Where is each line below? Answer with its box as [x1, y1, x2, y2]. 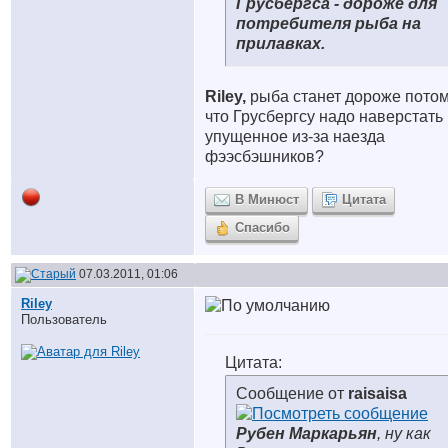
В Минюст [235, 192, 299, 207]
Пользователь [21, 312, 107, 327]
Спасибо [235, 220, 290, 235]
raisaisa [348, 385, 407, 402]
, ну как [377, 425, 431, 442]
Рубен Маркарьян [236, 425, 377, 442]
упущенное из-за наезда [205, 128, 385, 145]
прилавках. [236, 35, 325, 52]
